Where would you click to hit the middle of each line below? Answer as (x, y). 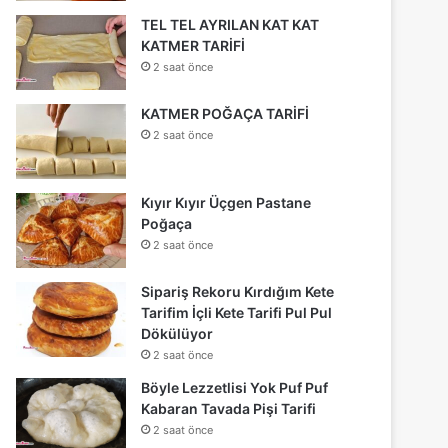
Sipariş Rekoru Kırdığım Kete (238, 292)
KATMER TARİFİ (193, 46)
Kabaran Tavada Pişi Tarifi (229, 409)
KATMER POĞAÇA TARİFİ (225, 114)
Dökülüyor (177, 334)
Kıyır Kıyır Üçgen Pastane (226, 203)
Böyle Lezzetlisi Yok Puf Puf (235, 388)
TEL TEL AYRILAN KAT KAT (230, 25)
